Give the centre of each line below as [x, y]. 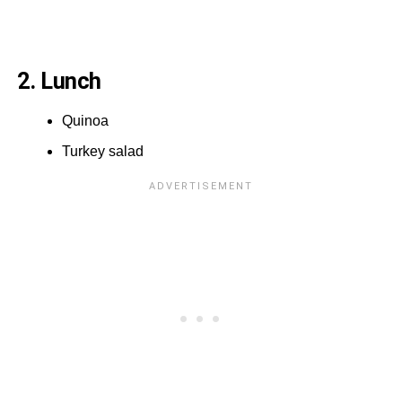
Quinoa [85, 120]
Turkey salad [102, 151]
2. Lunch [61, 80]
